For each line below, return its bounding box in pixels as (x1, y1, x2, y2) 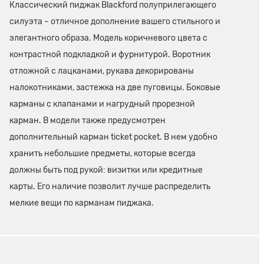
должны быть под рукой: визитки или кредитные (9, 165, 203, 176)
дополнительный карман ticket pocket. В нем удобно (9, 132, 217, 143)
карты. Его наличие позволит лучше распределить (9, 181, 210, 192)
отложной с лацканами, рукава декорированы (9, 66, 194, 77)
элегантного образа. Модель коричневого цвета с (9, 33, 207, 44)
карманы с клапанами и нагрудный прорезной (9, 99, 195, 110)
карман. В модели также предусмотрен (9, 115, 166, 126)
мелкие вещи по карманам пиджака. (9, 198, 154, 209)
